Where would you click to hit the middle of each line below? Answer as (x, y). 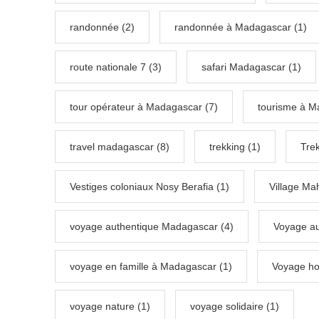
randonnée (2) (102, 27)
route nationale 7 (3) (116, 67)
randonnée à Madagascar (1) (241, 27)
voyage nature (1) (110, 307)
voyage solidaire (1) (235, 307)
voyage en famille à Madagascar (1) (151, 267)
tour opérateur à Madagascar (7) (144, 107)
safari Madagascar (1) (251, 67)
